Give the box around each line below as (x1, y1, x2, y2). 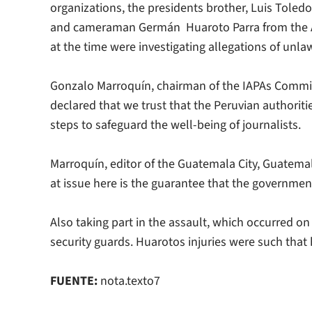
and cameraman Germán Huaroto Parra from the (50, 19, 311, 37)
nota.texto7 (97, 272, 160, 290)
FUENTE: (50, 272, 97, 290)
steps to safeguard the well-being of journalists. (50, 116, 301, 134)
